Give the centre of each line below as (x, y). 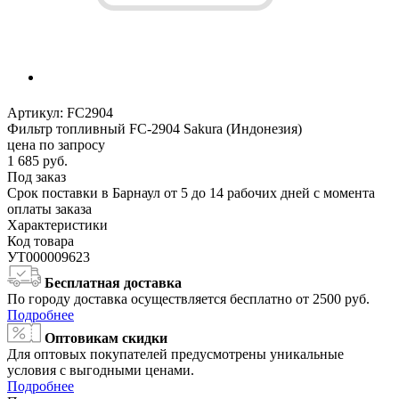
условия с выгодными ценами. (101, 370)
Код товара (41, 241)
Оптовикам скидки (106, 338)
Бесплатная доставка (113, 283)
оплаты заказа (49, 209)
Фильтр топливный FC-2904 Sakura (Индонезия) (155, 129)
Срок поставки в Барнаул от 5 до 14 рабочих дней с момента (191, 193)
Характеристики (57, 225)
